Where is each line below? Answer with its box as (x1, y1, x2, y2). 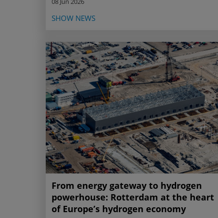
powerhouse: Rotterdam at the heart (52, 191, 214, 203)
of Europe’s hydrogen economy (52, 203, 186, 215)
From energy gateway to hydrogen (52, 180, 202, 191)
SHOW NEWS (52, 13, 95, 23)
